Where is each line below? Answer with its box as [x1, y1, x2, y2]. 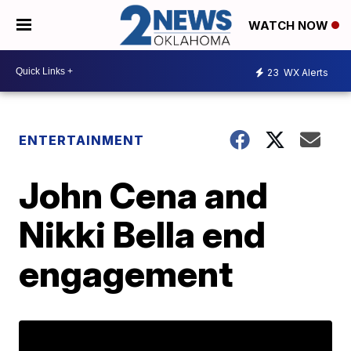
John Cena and [19, 173, 269, 218]
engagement [19, 251, 233, 296]
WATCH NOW [248, 18, 331, 34]
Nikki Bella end [19, 212, 266, 257]
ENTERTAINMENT [19, 132, 145, 149]
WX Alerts [281, 66, 328, 78]
